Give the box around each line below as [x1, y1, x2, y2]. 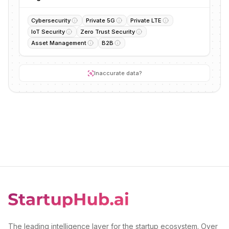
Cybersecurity [31, 17, 71, 24]
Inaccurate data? [94, 70, 142, 77]
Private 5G [86, 17, 115, 24]
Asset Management [31, 39, 86, 47]
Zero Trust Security [80, 28, 135, 35]
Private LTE [130, 17, 162, 24]
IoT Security [31, 28, 65, 35]
